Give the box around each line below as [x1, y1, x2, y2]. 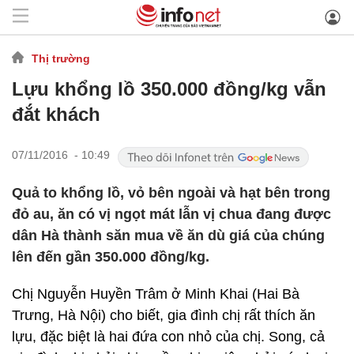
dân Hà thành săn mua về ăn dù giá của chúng [12, 228, 325, 243]
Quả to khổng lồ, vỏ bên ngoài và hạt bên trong [12, 185, 330, 201]
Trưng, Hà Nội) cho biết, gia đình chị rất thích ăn [12, 307, 315, 323]
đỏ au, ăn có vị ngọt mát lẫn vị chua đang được [12, 206, 331, 222]
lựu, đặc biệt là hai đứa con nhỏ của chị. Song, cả [12, 329, 325, 345]
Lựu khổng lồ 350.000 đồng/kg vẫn [12, 78, 326, 100]
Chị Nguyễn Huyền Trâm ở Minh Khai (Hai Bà [12, 286, 299, 302]
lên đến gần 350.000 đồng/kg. [12, 249, 209, 265]
